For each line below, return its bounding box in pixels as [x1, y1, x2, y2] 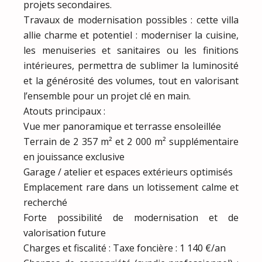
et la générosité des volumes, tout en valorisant [23, 74, 239, 87]
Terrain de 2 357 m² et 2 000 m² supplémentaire [23, 135, 239, 148]
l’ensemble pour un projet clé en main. [23, 89, 191, 102]
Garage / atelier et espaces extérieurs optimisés [23, 165, 233, 178]
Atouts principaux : [23, 104, 105, 118]
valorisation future [23, 226, 106, 239]
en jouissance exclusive [23, 150, 125, 163]
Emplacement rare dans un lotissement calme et [23, 180, 239, 194]
